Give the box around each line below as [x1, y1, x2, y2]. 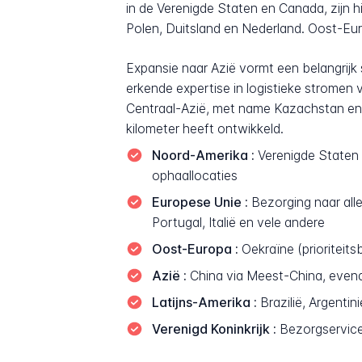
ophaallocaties [151, 168, 238, 184]
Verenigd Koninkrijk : [151, 321, 276, 337]
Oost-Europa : [151, 242, 238, 258]
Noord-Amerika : [151, 148, 255, 164]
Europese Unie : [151, 195, 248, 211]
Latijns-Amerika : [151, 294, 257, 310]
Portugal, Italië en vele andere [151, 215, 325, 231]
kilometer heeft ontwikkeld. [126, 121, 284, 137]
